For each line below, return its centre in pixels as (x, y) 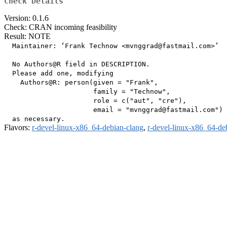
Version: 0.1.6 (26, 18)
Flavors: (18, 128)
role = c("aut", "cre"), (95, 101)
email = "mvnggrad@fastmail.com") (113, 110)
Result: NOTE (27, 36)
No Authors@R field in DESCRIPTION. (77, 64)
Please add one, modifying (59, 73)
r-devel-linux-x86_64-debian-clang (88, 128)
